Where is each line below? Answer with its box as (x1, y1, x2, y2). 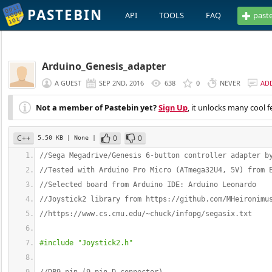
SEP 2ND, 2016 (99, 78, 144, 87)
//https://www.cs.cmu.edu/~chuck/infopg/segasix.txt (39, 209, 252, 218)
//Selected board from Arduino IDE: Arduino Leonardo (39, 180, 256, 189)
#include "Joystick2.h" (39, 239, 133, 247)
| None (67, 134, 92, 141)
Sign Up (158, 102, 188, 113)
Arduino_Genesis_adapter (42, 59, 166, 73)
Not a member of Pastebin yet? (36, 102, 157, 113)
